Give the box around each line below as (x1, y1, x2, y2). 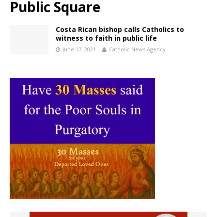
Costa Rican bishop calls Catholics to (56, 25, 184, 34)
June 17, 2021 (62, 46, 96, 53)
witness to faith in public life (56, 33, 157, 43)
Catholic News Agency (109, 46, 166, 53)
